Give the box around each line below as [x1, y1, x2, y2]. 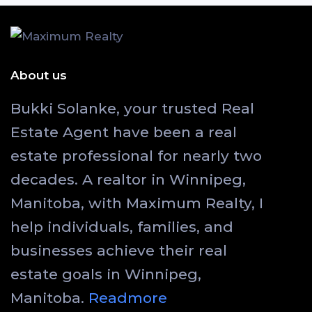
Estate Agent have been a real [10, 123, 237, 141]
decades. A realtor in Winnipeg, [10, 171, 246, 188]
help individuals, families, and [10, 218, 233, 235]
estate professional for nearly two [10, 147, 262, 164]
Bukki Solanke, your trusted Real [10, 100, 254, 117]
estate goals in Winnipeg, [10, 265, 201, 283]
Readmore [88, 289, 167, 306]
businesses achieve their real [10, 242, 227, 259]
